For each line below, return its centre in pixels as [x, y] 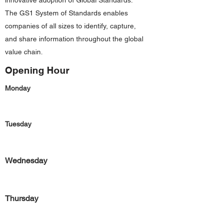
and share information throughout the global [74, 39]
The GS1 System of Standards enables [66, 13]
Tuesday [18, 124]
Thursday [22, 198]
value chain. [24, 52]
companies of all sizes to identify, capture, [70, 26]
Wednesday [26, 161]
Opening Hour [37, 70]
